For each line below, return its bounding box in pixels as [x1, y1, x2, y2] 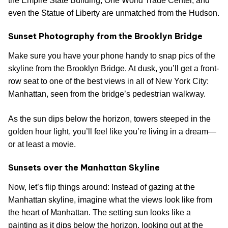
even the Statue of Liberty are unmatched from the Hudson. [8, 8, 219, 17]
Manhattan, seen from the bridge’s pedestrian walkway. [8, 89, 206, 98]
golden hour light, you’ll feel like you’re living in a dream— [8, 127, 216, 136]
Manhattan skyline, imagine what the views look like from [8, 195, 212, 204]
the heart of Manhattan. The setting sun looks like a [8, 208, 191, 217]
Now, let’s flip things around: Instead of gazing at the [8, 182, 195, 191]
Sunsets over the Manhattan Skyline [8, 162, 160, 173]
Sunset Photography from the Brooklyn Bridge [8, 31, 203, 41]
